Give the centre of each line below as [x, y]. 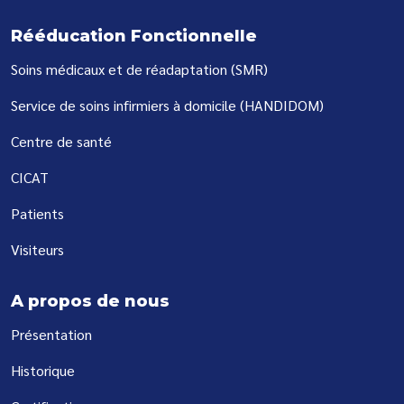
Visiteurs [37, 250]
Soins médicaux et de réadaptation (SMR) [139, 69]
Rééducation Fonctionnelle [134, 37]
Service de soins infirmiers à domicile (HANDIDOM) [167, 106]
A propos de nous [90, 302]
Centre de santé [61, 142]
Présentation [51, 335]
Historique [43, 371]
